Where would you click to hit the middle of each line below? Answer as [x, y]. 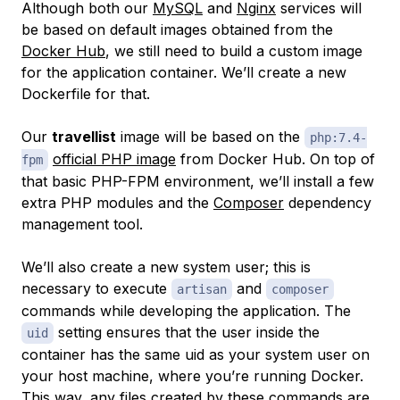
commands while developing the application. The [186, 310]
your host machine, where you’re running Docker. [192, 375]
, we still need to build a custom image [234, 50]
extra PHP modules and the [117, 202]
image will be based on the [210, 136]
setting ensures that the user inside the [187, 332]
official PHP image [114, 158]
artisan [202, 289]
